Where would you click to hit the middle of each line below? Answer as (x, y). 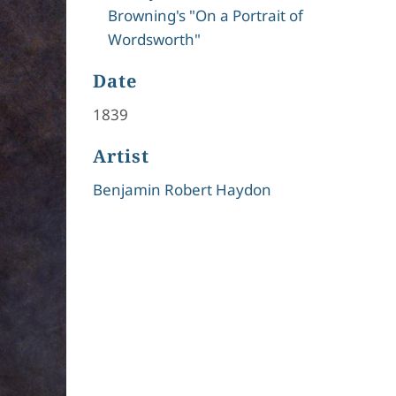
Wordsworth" (154, 39)
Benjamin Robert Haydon (182, 190)
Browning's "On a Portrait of (205, 15)
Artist (121, 156)
